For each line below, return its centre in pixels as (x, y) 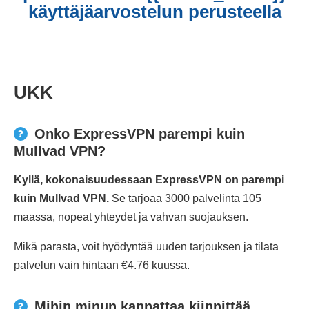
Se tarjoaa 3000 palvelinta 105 (185, 198)
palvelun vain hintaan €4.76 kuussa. (102, 265)
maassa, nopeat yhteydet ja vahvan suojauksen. (131, 217)
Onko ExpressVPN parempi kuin (140, 133)
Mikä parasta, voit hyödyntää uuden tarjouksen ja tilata (146, 246)
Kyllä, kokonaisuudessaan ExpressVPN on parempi (149, 179)
